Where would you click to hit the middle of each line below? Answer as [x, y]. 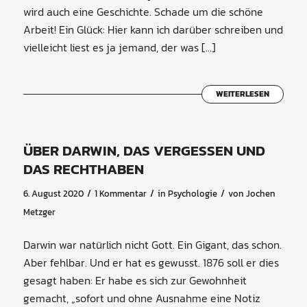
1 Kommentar [120, 193]
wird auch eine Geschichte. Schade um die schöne [143, 12]
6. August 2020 [53, 193]
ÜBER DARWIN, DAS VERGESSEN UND [144, 151]
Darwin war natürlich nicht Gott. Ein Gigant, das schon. [152, 245]
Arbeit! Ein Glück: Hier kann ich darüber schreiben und [153, 30]
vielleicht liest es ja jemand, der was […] [119, 48]
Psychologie [192, 193]
